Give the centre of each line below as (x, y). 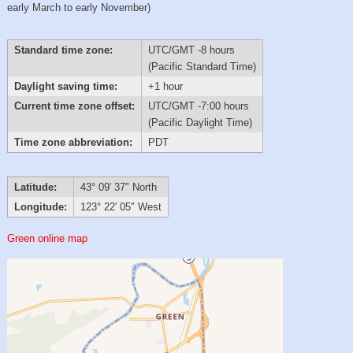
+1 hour (165, 86)
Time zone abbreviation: (73, 142)
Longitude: (40, 207)
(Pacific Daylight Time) (200, 122)
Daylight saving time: (65, 86)
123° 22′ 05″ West (121, 207)
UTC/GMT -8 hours (191, 50)
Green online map (48, 238)
